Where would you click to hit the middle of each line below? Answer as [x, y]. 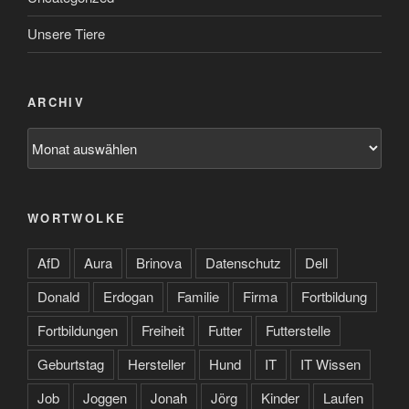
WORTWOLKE [77, 218]
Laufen [343, 397]
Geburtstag [71, 363]
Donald [58, 296]
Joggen [105, 397]
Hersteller [157, 363]
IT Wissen [330, 363]
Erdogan [128, 296]
